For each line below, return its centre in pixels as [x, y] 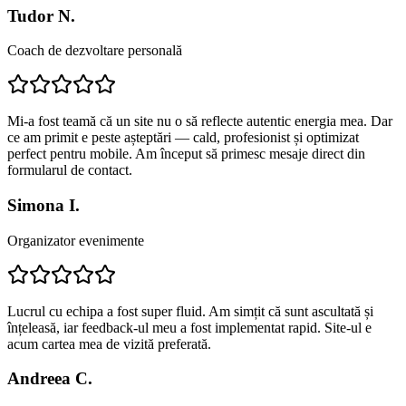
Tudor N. [41, 15]
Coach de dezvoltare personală [95, 51]
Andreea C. [50, 379]
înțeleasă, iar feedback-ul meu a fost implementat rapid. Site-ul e [189, 327]
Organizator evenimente [76, 240]
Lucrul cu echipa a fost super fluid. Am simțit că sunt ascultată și [190, 311]
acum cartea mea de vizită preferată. [109, 343]
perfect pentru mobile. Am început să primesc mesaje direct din [186, 154]
